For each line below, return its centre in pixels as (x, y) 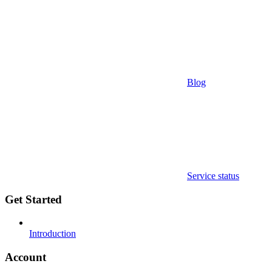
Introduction (53, 234)
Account (25, 257)
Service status (213, 175)
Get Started (33, 199)
